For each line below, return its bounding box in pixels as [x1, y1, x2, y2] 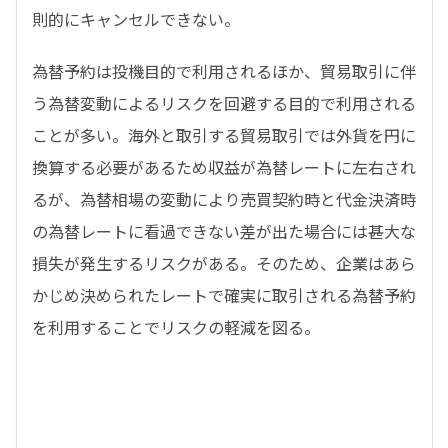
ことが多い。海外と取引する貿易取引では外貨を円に [32, 123, 416, 147]
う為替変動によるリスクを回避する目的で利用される [32, 91, 416, 115]
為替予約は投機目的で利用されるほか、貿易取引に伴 [32, 59, 416, 83]
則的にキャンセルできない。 [32, 7, 240, 31]
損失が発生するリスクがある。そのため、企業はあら [32, 251, 416, 275]
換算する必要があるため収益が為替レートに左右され [32, 155, 416, 179]
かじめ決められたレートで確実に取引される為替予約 [32, 283, 416, 307]
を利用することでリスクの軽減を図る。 [32, 315, 320, 339]
